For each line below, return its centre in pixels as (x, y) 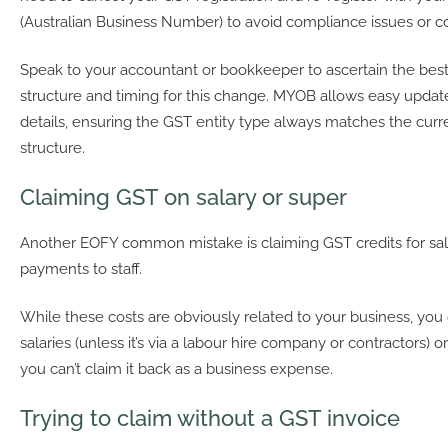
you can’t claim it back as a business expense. (176, 369)
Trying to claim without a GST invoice (210, 417)
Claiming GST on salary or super (186, 196)
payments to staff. (81, 268)
